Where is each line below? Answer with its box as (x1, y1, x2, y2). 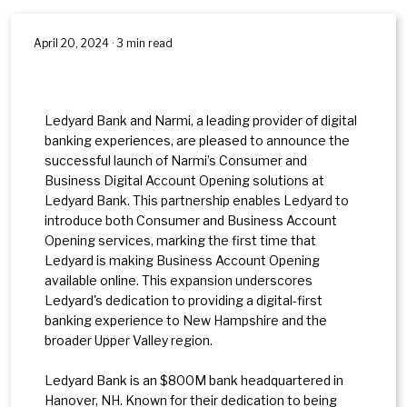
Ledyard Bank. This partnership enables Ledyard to (45, 192, 349, 208)
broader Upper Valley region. (45, 332, 213, 348)
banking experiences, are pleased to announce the (45, 132, 350, 148)
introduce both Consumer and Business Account (45, 212, 337, 228)
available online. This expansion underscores (45, 272, 313, 288)
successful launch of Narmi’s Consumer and (45, 152, 307, 168)
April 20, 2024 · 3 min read (34, 35, 173, 50)
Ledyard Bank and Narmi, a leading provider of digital (45, 112, 357, 128)
